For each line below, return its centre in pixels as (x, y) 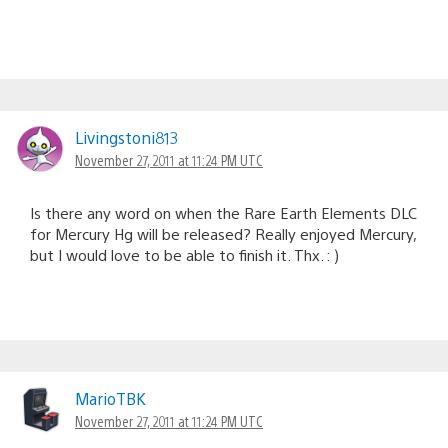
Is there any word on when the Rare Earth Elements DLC (223, 213)
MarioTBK (110, 399)
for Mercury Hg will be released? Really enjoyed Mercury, (223, 234)
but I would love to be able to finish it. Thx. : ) (184, 255)
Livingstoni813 (127, 138)
